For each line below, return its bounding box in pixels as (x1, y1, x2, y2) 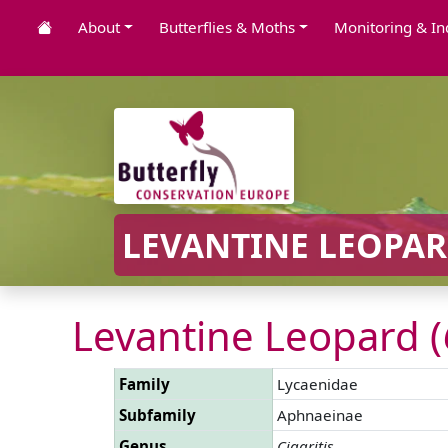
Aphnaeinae (277, 404, 363, 425)
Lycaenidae (277, 373, 358, 394)
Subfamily (119, 404, 196, 425)
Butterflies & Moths (158, 17, 295, 37)
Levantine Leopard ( (72, 307, 442, 363)
